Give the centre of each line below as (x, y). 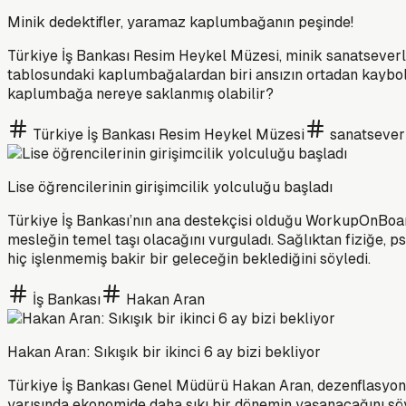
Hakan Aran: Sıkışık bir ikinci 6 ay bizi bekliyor (164, 352)
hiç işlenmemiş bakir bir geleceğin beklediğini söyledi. (189, 258)
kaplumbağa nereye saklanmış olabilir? (140, 93)
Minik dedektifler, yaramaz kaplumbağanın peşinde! (180, 22)
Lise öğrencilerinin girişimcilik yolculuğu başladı (170, 187)
